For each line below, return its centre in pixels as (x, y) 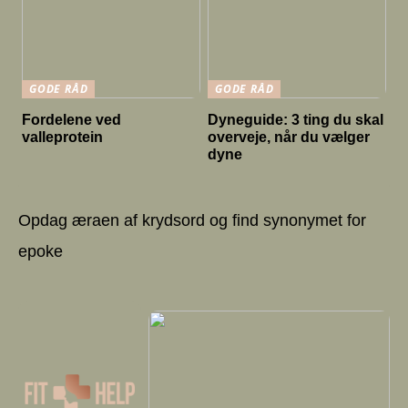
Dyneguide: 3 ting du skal (296, 119)
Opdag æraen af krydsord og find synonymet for (192, 220)
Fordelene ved (72, 119)
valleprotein (63, 137)
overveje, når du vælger (289, 137)
